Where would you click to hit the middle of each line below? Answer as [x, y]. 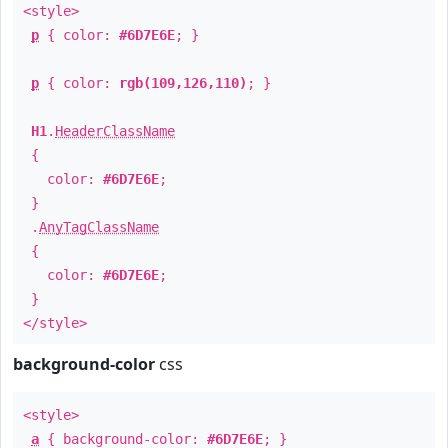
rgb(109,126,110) [183, 83]
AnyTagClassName [99, 227]
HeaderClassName [115, 131]
